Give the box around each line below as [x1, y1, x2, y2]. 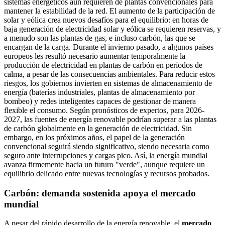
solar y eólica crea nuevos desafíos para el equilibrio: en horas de [4, 15, 208, 24]
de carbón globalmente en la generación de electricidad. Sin [4, 124, 192, 133]
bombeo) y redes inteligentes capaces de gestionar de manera [4, 96, 196, 105]
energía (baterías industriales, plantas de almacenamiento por [4, 87, 195, 96]
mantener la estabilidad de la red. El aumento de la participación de [4, 6, 215, 15]
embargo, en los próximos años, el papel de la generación [4, 133, 185, 142]
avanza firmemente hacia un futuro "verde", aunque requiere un [4, 160, 205, 169]
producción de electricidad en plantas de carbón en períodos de [4, 60, 202, 69]
